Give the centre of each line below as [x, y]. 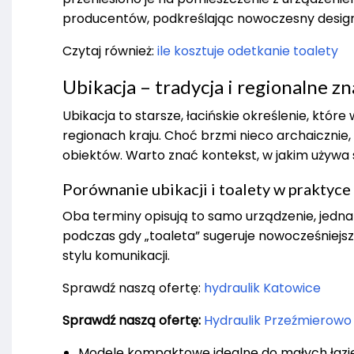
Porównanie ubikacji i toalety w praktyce [207, 189]
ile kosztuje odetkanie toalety [248, 51]
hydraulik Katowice [262, 288]
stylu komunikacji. [116, 256]
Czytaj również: [110, 51]
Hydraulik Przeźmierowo [278, 321]
